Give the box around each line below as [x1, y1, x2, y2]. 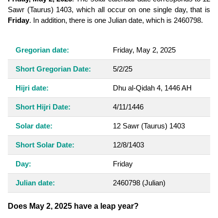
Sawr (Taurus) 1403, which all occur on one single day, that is [8, 5, 210, 14]
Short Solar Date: [16, 140, 74, 149]
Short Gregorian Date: [16, 64, 91, 73]
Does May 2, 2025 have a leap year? [8, 201, 139, 210]
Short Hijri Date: [16, 102, 71, 111]
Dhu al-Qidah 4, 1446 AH [113, 83, 192, 92]
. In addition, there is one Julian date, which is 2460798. [29, 16, 203, 24]
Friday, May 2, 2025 [113, 45, 176, 54]
